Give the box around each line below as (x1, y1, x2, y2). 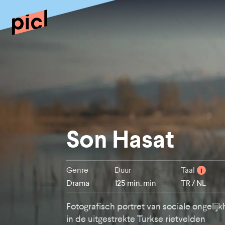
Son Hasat (66, 125, 174, 154)
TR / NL (181, 178, 206, 188)
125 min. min (114, 178, 156, 188)
